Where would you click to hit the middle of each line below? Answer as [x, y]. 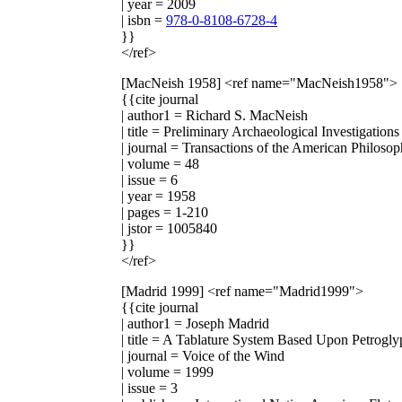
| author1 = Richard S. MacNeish [214, 115]
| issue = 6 [149, 179]
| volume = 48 [160, 163]
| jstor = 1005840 [169, 228]
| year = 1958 [158, 196]
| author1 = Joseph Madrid [195, 323]
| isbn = [144, 20]
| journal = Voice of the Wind [203, 355]
